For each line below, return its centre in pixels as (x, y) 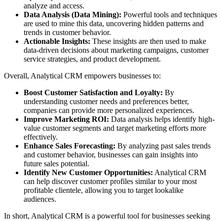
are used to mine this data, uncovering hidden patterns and (114, 23)
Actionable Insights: (57, 41)
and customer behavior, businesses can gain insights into (111, 154)
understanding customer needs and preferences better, (106, 101)
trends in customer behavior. (67, 32)
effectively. (41, 137)
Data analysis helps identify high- (162, 119)
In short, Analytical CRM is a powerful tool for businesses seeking (107, 216)
